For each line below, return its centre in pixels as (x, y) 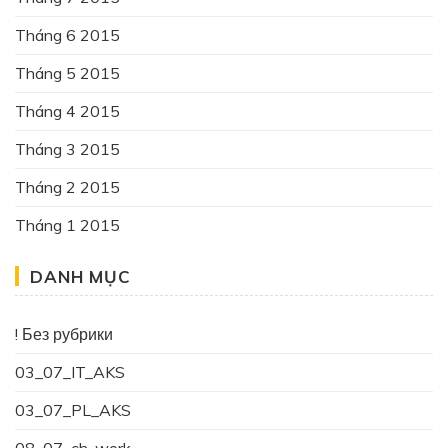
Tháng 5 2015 (67, 72)
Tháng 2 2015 (67, 186)
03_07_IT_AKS (70, 371)
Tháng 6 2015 (67, 34)
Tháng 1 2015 (67, 224)
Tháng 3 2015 (67, 148)
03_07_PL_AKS (73, 409)
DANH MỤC (80, 276)
